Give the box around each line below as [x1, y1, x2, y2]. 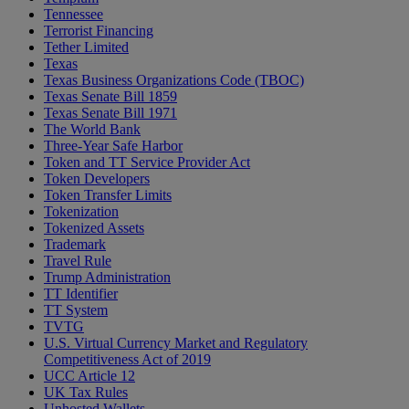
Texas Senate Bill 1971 [44, 105, 177, 121]
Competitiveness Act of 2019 [44, 351, 211, 368]
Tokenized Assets [44, 220, 144, 236]
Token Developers [44, 171, 150, 187]
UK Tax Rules [44, 384, 128, 401]
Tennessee [44, 6, 103, 23]
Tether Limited [44, 39, 129, 56]
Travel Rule [44, 253, 111, 269]
